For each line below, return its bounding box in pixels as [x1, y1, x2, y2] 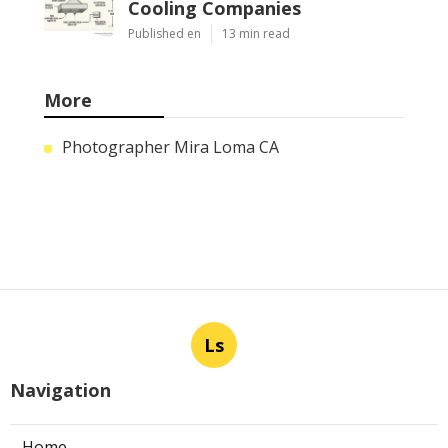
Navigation [10, 378, 111, 403]
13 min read [222, 25, 290, 43]
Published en [128, 25, 201, 43]
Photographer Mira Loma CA [62, 136, 279, 159]
